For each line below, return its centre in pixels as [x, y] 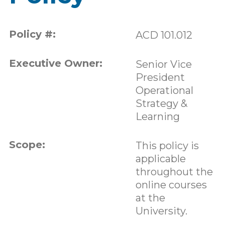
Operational [164, 90]
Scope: [27, 144]
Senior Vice [163, 64]
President [160, 77]
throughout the [174, 172]
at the [150, 198]
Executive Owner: [55, 63]
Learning [157, 116]
